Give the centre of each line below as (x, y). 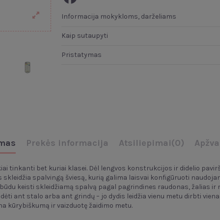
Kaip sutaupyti (84, 36)
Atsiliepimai (145, 143)
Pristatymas (81, 55)
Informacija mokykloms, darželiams (119, 17)
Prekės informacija (67, 143)
